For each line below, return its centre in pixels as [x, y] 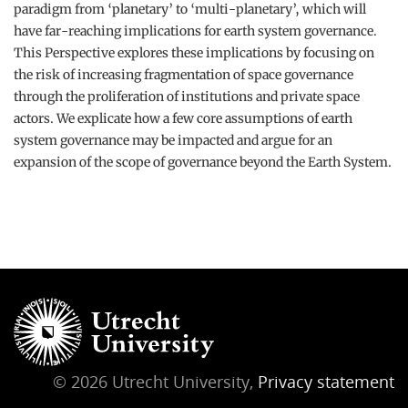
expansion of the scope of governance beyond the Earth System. [203, 162]
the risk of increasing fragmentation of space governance [184, 75]
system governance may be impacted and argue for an [173, 140]
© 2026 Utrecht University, [155, 381]
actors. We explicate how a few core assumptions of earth [183, 118]
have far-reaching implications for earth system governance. [195, 31]
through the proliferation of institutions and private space [187, 97]
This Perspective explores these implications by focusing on [194, 53]
